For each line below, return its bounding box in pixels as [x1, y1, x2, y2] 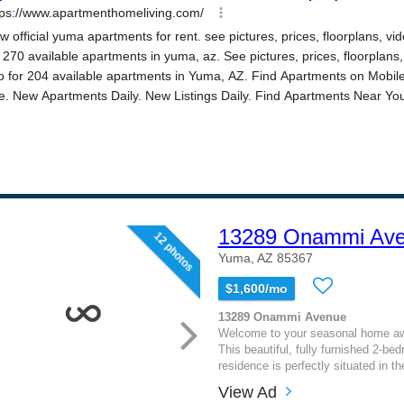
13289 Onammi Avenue [217, 310, 346, 324]
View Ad [217, 382, 277, 401]
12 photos [151, 229, 196, 275]
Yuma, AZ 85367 [217, 251, 313, 265]
